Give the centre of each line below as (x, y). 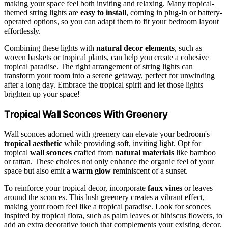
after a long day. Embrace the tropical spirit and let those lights (104, 85)
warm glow (92, 170)
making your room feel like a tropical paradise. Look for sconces (107, 206)
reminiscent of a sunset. (149, 170)
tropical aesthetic (33, 143)
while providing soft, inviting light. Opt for (132, 143)
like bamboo (195, 152)
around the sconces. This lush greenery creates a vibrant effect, (104, 197)
